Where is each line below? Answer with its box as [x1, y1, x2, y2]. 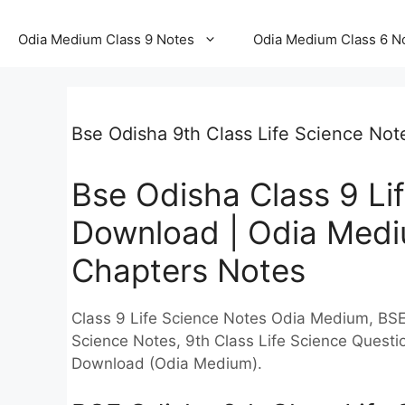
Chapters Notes [71, 251, 306, 289]
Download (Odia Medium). [71, 354, 262, 372]
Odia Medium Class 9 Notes [18, 31, 194, 48]
